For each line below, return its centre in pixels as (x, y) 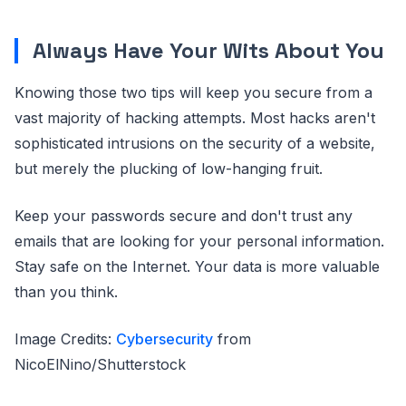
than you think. (66, 291)
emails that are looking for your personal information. (199, 241)
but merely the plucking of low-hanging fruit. (169, 168)
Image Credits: (65, 338)
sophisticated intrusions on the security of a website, (195, 143)
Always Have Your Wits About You (208, 50)
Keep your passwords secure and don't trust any (184, 215)
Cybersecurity (164, 338)
